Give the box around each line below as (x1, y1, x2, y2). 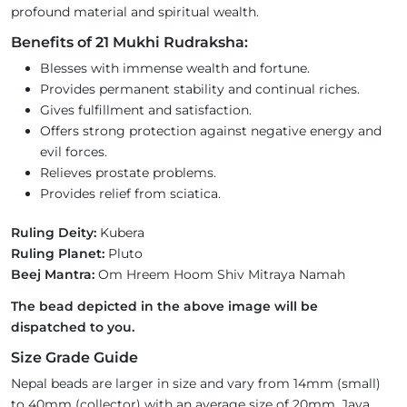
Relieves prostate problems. (40, 164, 216, 182)
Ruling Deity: (11, 224, 96, 242)
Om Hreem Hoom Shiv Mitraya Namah (94, 266, 352, 283)
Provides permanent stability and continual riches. (40, 81, 360, 98)
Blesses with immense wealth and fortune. (40, 60, 310, 77)
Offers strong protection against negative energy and (40, 123, 382, 140)
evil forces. (40, 144, 107, 161)
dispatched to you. (11, 319, 134, 336)
